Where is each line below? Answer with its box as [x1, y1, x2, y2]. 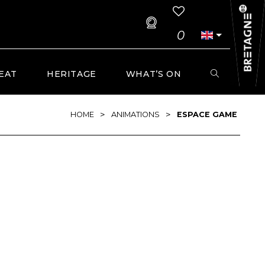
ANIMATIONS [111, 110, 160, 119]
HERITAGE [46, 69, 96, 79]
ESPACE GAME [177, 110, 237, 119]
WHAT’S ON [125, 69, 182, 79]
